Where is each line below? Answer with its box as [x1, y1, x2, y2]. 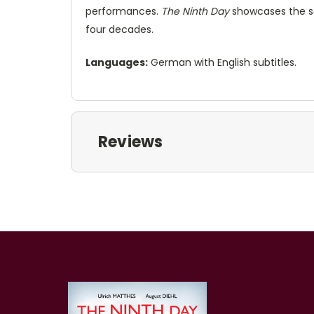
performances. [86, 4, 161, 18]
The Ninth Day [161, 4, 229, 18]
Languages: [86, 55, 148, 69]
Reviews [97, 130, 163, 153]
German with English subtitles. [148, 55, 296, 69]
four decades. [86, 22, 153, 36]
